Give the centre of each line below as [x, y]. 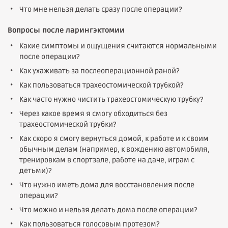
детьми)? [36, 171]
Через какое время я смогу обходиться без [93, 114]
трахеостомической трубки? [68, 124]
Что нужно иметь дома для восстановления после [107, 185]
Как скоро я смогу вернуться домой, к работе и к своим [114, 139]
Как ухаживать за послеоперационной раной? [99, 71]
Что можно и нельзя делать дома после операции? [108, 210]
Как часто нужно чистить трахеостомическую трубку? [111, 99]
